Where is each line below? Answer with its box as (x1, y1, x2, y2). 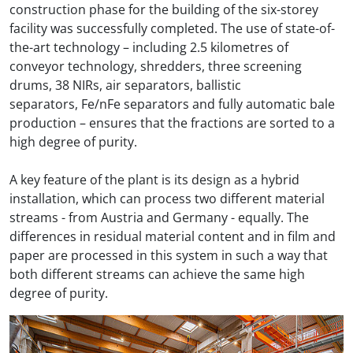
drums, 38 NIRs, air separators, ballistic (9, 76, 241, 94)
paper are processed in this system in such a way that (9, 247, 328, 264)
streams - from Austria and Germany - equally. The (9, 209, 309, 226)
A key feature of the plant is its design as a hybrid (9, 171, 299, 188)
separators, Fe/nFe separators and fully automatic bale (9, 95, 335, 113)
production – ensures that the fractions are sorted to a (9, 114, 335, 132)
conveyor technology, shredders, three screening (9, 58, 302, 75)
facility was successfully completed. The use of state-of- (9, 20, 335, 37)
